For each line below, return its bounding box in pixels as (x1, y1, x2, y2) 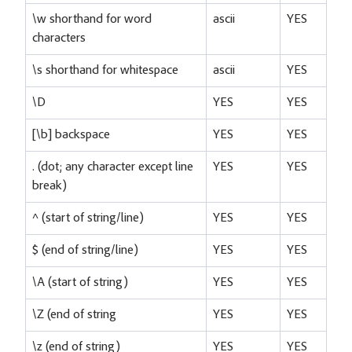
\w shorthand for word (32, 13, 152, 26)
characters (32, 31, 86, 45)
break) (32, 179, 67, 192)
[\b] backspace (32, 128, 110, 141)
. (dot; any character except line (32, 160, 193, 174)
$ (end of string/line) (32, 244, 138, 257)
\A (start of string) (32, 276, 128, 289)
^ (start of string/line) (32, 211, 144, 225)
